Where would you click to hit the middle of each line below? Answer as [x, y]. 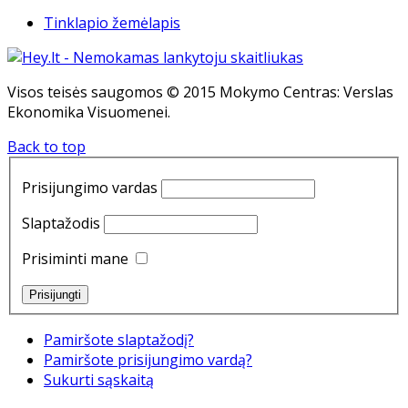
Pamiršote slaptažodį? [119, 340]
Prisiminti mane [75, 259]
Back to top [46, 146]
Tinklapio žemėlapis [112, 22]
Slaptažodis [61, 224]
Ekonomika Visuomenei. [89, 112]
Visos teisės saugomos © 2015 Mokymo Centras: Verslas [200, 92]
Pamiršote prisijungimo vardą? [148, 360]
